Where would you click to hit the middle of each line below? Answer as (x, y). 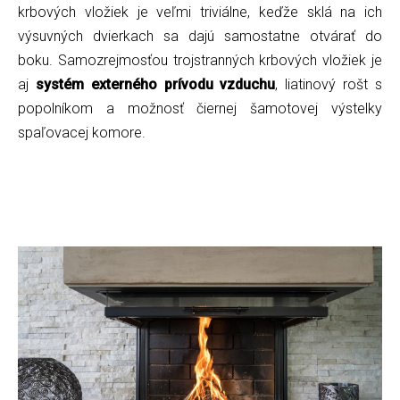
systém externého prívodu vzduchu (155, 84)
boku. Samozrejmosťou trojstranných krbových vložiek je (200, 60)
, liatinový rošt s (329, 84)
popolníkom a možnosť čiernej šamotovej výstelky (200, 108)
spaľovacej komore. (82, 132)
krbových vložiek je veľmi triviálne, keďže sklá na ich (200, 12)
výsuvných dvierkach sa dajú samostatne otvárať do (200, 36)
